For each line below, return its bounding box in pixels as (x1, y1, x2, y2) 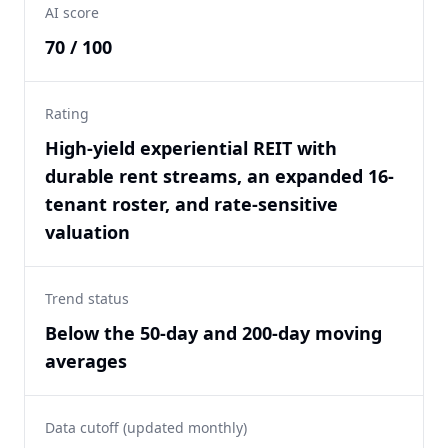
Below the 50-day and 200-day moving (45, 321, 382, 345)
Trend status (45, 289, 129, 308)
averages (45, 349, 127, 373)
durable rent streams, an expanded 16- (45, 164, 394, 188)
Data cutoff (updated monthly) (45, 418, 247, 437)
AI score (45, 3, 99, 22)
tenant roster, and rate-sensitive (45, 192, 338, 216)
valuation (45, 220, 130, 244)
